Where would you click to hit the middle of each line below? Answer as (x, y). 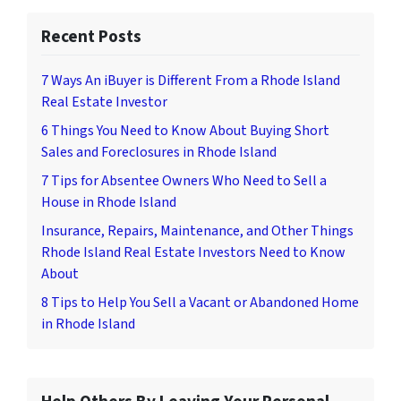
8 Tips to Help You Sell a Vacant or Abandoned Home (200, 303)
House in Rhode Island (109, 203)
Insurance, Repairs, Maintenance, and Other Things (197, 231)
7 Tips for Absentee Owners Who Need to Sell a (184, 181)
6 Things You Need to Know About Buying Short (185, 131)
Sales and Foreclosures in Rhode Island (159, 153)
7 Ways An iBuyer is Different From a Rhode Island (191, 81)
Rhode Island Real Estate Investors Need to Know (193, 253)
